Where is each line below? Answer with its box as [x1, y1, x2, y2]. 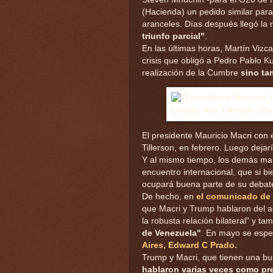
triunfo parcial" [142, 31, 205, 41]
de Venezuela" [142, 228, 201, 238]
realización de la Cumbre [142, 68, 241, 77]
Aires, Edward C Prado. [142, 240, 237, 250]
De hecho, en [142, 191, 196, 201]
